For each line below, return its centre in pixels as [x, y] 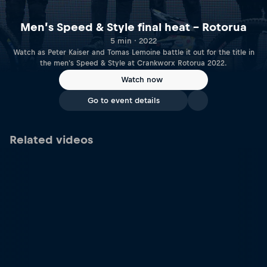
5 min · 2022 [133, 41]
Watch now [142, 80]
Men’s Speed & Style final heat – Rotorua [133, 27]
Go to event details [123, 100]
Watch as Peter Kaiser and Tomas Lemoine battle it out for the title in [133, 52]
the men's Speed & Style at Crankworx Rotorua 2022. [133, 63]
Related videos [51, 140]
